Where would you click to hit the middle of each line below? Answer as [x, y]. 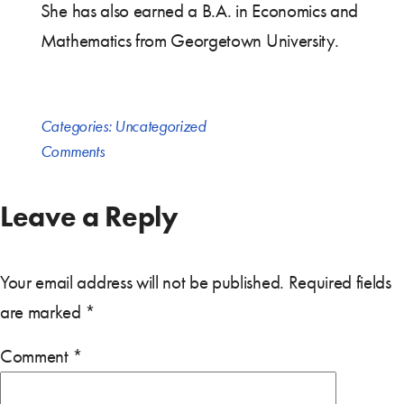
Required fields [340, 283]
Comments [72, 152]
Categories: [77, 127]
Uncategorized [160, 127]
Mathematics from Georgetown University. [189, 41]
